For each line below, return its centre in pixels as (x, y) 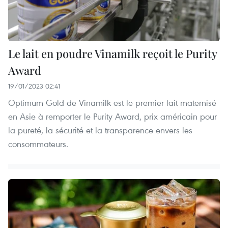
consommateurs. (38, 144)
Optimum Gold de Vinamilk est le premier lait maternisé (112, 102)
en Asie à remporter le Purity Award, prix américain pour (112, 116)
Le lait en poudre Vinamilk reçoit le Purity (112, 53)
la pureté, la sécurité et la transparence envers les (100, 130)
